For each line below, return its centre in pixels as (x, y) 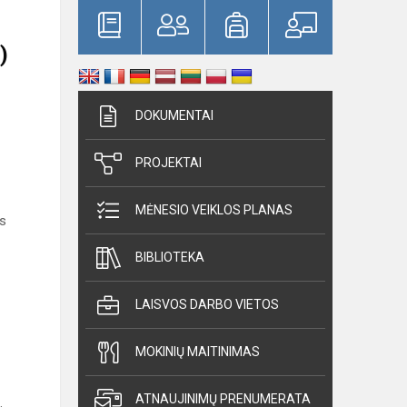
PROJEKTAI (169, 163)
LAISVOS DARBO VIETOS (207, 304)
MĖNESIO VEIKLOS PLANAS (214, 210)
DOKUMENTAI (174, 115)
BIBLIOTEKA (170, 257)
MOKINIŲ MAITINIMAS (198, 352)
